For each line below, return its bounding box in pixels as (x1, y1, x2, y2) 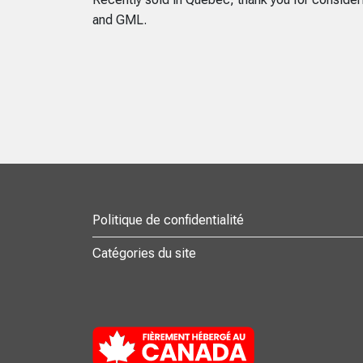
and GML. (92, 11, 147, 28)
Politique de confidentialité (92, 211, 244, 228)
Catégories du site (92, 245, 196, 261)
